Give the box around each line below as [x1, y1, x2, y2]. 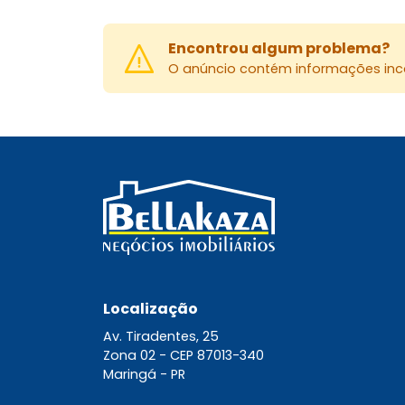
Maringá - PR [103, 365, 185, 384]
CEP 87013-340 [170, 346, 264, 365]
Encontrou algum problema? [168, 38, 390, 60]
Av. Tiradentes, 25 [103, 327, 219, 346]
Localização [103, 298, 198, 320]
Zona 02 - [103, 346, 170, 365]
